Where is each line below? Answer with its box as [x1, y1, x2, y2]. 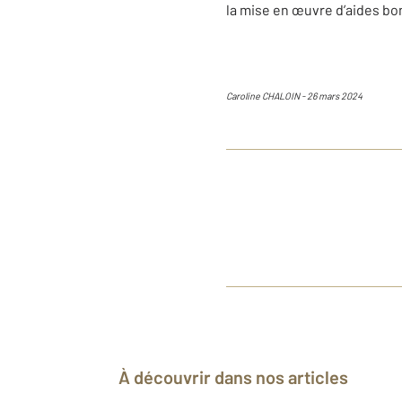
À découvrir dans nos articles [130, 366, 348, 389]
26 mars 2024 [307, 90, 363, 102]
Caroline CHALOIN [226, 90, 300, 102]
